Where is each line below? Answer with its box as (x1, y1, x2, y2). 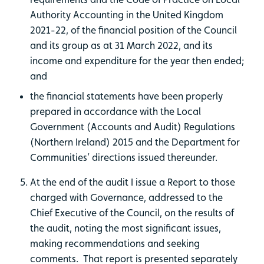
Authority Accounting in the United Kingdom (30, 8, 223, 21)
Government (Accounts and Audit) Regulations (30, 120, 235, 133)
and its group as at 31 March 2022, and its (30, 39, 213, 51)
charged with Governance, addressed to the (30, 191, 223, 203)
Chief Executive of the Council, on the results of (30, 206, 234, 219)
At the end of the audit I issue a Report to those (30, 176, 235, 188)
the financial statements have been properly (30, 90, 223, 102)
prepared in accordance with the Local (30, 105, 201, 117)
